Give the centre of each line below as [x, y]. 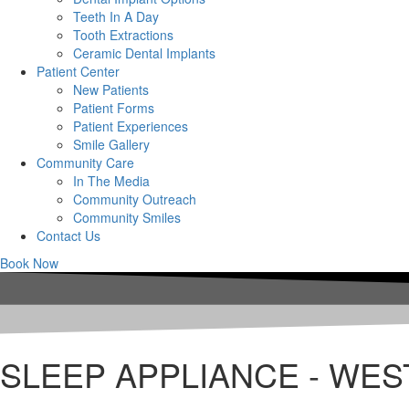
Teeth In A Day [116, 17]
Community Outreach [135, 199]
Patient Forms [114, 108]
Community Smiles [127, 218]
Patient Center [78, 72]
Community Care [85, 163]
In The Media [111, 181]
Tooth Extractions [123, 35]
